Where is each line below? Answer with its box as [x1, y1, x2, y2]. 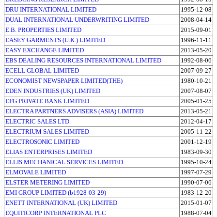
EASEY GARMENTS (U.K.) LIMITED [5, 36, 105, 44]
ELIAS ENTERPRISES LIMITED [5, 148, 92, 155]
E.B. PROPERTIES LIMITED [5, 26, 81, 33]
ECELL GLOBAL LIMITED [5, 66, 79, 74]
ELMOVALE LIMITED [5, 168, 66, 176]
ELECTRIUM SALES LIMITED [5, 127, 89, 135]
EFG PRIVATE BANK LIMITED [5, 97, 89, 105]
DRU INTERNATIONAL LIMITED [5, 5, 96, 13]
